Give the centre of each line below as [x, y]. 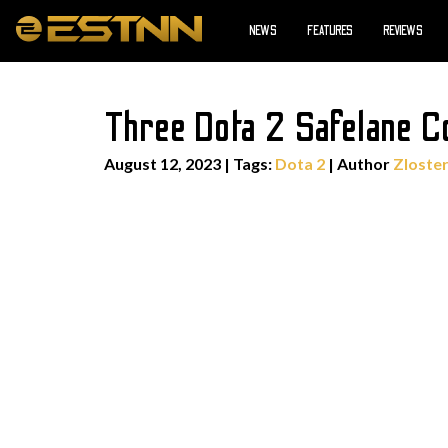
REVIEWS [403, 31]
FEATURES [330, 31]
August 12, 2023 [162, 163]
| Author [359, 163]
